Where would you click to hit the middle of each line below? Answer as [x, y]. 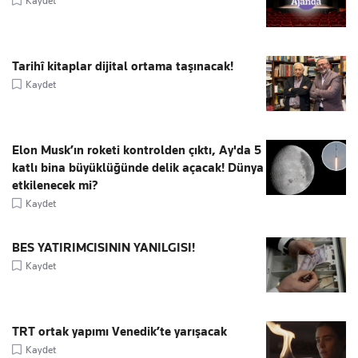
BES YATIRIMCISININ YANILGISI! [103, 248]
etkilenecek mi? [55, 186]
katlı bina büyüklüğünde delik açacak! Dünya [138, 168]
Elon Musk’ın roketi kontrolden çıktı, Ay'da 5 [137, 151]
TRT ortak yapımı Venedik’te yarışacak [119, 332]
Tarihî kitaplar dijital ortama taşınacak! [123, 67]
